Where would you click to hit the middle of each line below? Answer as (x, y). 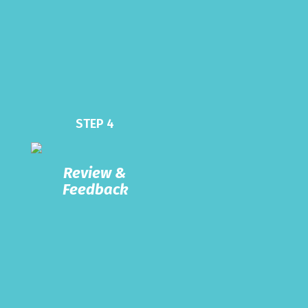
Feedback (95, 189)
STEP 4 (95, 123)
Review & (95, 173)
